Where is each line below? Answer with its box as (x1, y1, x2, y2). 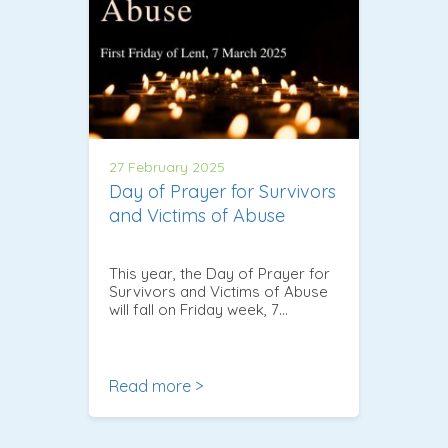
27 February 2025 (109, 157, 225, 176)
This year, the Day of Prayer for (109, 263, 330, 283)
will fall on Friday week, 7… (109, 299, 288, 319)
